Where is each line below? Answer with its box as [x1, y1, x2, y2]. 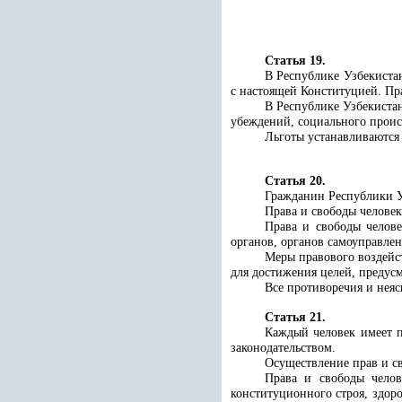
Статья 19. [265, 54, 326, 67]
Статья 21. [265, 310, 326, 324]
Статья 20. [265, 174, 326, 188]
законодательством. [231, 341, 336, 354]
